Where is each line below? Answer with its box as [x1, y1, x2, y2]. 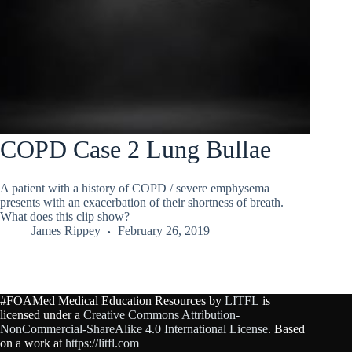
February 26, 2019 [118, 223, 210, 237]
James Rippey [31, 223, 101, 237]
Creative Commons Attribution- [83, 308, 240, 322]
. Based [268, 322, 305, 336]
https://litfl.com [65, 336, 139, 350]
